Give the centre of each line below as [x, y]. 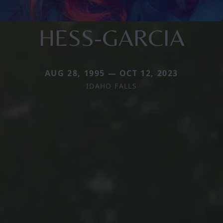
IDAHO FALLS [111, 86]
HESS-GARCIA [111, 37]
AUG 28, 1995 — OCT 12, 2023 [111, 73]
